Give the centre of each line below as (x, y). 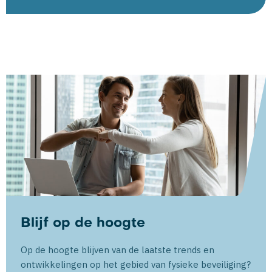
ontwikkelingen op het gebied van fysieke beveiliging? (136, 264)
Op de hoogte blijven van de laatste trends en (117, 250)
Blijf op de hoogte (83, 224)
